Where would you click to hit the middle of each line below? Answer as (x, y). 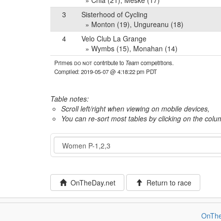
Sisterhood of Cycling (114, 14)
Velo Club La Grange (114, 38)
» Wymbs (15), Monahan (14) (129, 48)
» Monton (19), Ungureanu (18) (132, 24)
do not (83, 63)
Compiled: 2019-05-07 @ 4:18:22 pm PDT (106, 72)
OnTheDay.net (91, 183)
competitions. (156, 63)
